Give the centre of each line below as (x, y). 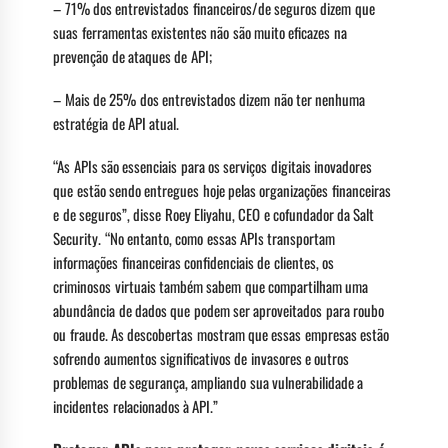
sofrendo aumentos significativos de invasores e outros (201, 357)
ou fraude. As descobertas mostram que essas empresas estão (221, 333)
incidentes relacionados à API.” (136, 405)
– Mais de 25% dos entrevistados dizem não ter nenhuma (209, 99)
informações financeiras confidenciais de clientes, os (193, 261)
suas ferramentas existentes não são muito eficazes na (200, 32)
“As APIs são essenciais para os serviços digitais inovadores (212, 165)
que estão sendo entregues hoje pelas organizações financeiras (222, 189)
